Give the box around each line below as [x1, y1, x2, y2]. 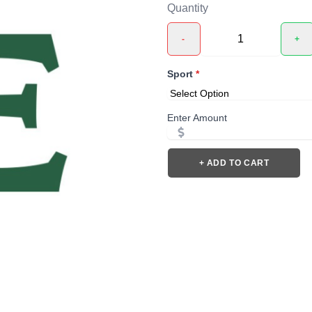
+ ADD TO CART [198, 158, 270, 168]
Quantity [167, 2, 208, 14]
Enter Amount [167, 112, 227, 123]
